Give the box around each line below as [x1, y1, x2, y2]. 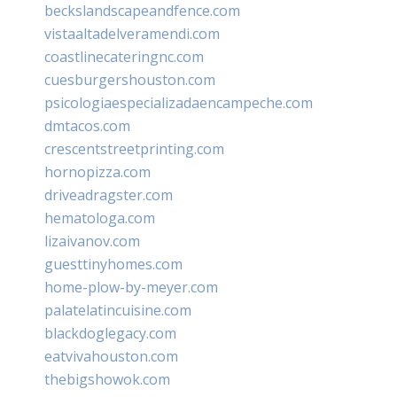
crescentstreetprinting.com [44, 138, 224, 159]
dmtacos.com [44, 115, 130, 136]
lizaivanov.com [44, 230, 140, 251]
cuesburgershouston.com [44, 69, 215, 90]
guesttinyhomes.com [44, 253, 183, 274]
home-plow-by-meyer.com [44, 276, 218, 297]
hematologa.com [44, 207, 155, 228]
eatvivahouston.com [44, 346, 178, 366]
